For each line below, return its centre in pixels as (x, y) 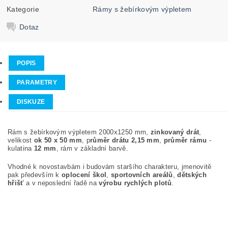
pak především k (35, 175)
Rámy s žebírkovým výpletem (142, 9)
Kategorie (23, 9)
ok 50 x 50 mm (58, 140)
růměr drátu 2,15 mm (125, 140)
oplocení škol (84, 175)
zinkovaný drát (175, 132)
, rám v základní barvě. (92, 149)
